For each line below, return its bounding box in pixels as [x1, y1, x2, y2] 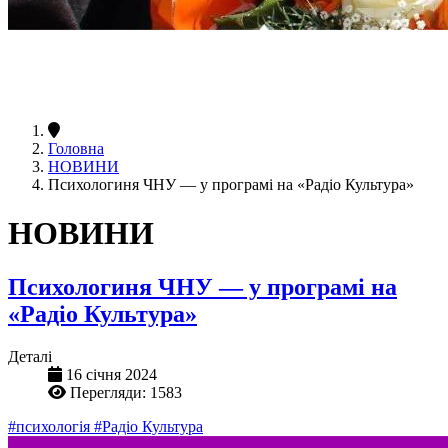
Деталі [8, 347, 52, 365]
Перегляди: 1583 [70, 383, 182, 401]
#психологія [8, 417, 94, 435]
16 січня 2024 [66, 365, 157, 383]
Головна [48, 139, 104, 157]
